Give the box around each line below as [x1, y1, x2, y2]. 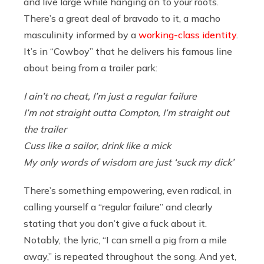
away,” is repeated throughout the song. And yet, [24, 250, 236, 262]
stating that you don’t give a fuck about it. [24, 217, 207, 229]
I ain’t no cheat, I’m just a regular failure [24, 90, 197, 102]
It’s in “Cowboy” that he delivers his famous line [24, 45, 232, 57]
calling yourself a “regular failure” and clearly [24, 200, 213, 213]
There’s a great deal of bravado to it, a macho [24, 12, 220, 24]
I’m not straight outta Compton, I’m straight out [24, 106, 229, 118]
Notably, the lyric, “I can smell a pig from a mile [24, 233, 227, 246]
